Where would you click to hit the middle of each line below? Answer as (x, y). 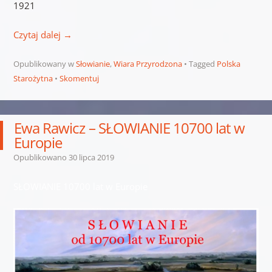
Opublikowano (41, 158)
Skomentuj (79, 79)
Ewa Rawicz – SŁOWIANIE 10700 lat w (130, 128)
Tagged (202, 64)
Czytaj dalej (38, 35)
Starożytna (33, 79)
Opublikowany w (44, 64)
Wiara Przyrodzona (148, 64)
